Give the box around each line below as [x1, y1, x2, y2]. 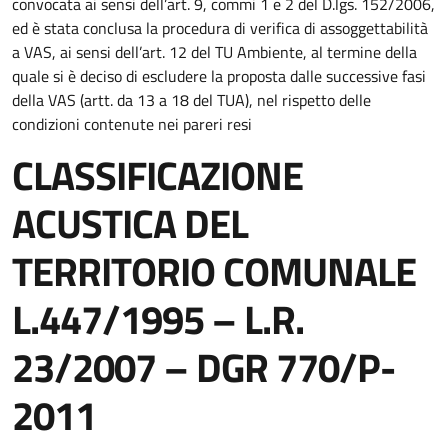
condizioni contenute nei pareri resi [12, 112, 252, 136]
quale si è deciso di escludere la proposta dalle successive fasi [12, 64, 426, 88]
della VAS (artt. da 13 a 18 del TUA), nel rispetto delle [12, 88, 371, 112]
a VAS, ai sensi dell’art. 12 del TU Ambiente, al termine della [12, 40, 417, 64]
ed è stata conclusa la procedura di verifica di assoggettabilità [12, 16, 428, 40]
